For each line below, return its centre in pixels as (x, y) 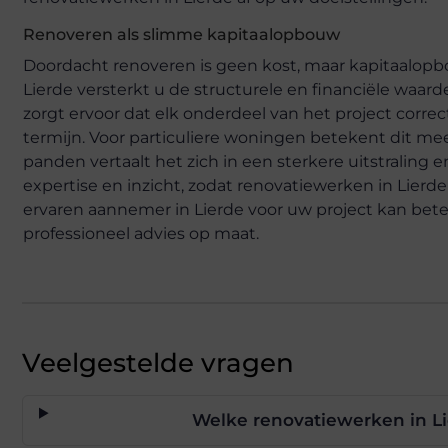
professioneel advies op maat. (141, 233)
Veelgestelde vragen (158, 362)
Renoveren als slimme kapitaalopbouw (181, 34)
